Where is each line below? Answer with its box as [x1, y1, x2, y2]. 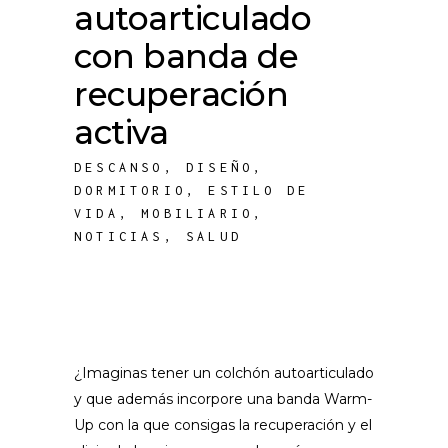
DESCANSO [74, 160, 164, 175]
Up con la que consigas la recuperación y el [74, 416, 372, 434]
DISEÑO [186, 160, 254, 175]
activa [74, 112, 169, 152]
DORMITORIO [74, 183, 186, 198]
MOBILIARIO [141, 206, 254, 221]
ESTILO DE [208, 183, 310, 198]
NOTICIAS [74, 229, 164, 244]
